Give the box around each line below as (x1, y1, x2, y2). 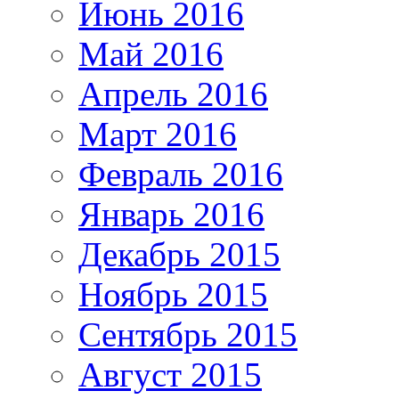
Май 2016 (78, 34, 224, 73)
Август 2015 (78, 354, 262, 394)
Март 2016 (78, 114, 237, 153)
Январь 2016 (78, 194, 265, 233)
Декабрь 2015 (78, 234, 281, 273)
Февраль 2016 (78, 154, 283, 193)
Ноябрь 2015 (78, 274, 268, 313)
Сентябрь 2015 (78, 314, 297, 354)
